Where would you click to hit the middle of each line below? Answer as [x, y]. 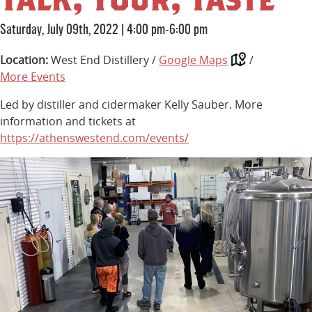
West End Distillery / [105, 60]
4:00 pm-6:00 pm [167, 31]
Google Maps [193, 60]
